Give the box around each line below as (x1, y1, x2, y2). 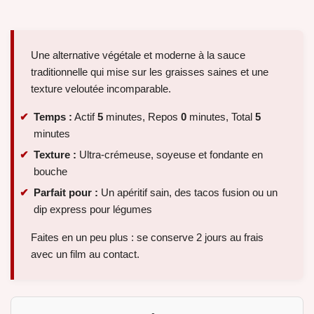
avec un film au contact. (31, 247, 139, 260)
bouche (34, 165, 67, 177)
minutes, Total (186, 111, 255, 123)
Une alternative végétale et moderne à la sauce (31, 49, 245, 62)
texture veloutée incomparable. (31, 83, 171, 95)
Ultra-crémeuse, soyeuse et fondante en (76, 148, 263, 161)
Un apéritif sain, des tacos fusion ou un (98, 186, 278, 198)
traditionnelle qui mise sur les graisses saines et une (31, 66, 268, 78)
